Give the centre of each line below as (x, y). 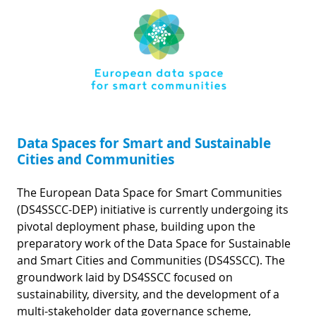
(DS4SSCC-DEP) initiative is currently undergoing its (153, 209)
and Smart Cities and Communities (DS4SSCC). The (151, 260)
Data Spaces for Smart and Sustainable (144, 142)
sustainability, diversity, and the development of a (148, 294)
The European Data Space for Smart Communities (150, 192)
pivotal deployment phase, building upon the (136, 226)
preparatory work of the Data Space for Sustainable (154, 243)
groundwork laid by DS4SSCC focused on (125, 277)
